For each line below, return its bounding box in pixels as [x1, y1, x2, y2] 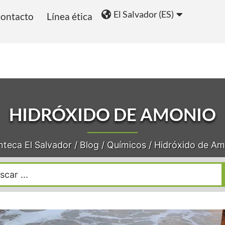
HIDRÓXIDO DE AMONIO [9, 103, 216, 125]
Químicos [106, 140, 146, 150]
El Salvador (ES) [113, 9, 174, 20]
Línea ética [46, 11, 92, 22]
